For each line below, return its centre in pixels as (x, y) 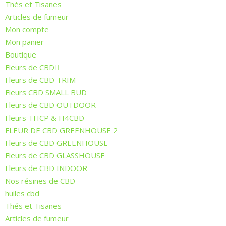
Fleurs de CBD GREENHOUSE (56, 143)
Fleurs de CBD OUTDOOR (50, 105)
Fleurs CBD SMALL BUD (46, 92)
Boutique (21, 54)
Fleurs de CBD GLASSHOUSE (55, 155)
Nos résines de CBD (40, 180)
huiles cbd (22, 193)
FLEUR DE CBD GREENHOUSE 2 (61, 130)
